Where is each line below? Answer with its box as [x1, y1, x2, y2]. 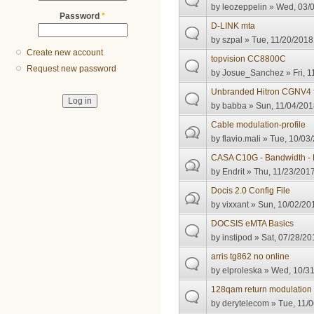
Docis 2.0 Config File [211, 186, 291, 196]
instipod [222, 233, 253, 243]
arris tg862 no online [211, 252, 290, 262]
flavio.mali [222, 134, 261, 144]
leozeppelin [222, 2, 268, 13]
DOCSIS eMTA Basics [211, 219, 294, 229]
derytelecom [222, 299, 270, 309]
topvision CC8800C [211, 54, 287, 64]
